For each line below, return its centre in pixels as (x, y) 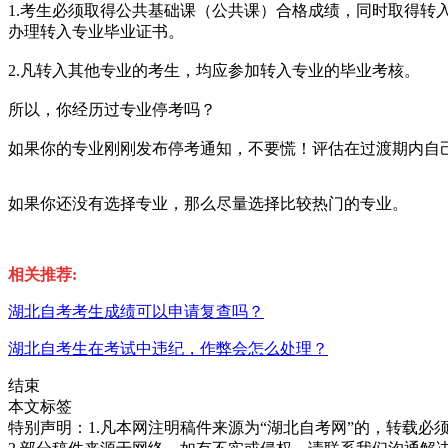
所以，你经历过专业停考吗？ (112, 110)
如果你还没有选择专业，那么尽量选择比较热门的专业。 (208, 204)
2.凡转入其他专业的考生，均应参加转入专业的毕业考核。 (214, 71)
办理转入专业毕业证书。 (96, 32)
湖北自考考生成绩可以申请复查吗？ (136, 312)
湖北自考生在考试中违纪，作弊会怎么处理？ (168, 349)
